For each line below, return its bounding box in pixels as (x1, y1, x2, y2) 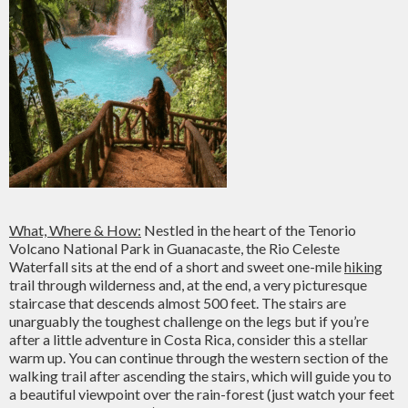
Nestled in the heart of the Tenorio (141, 221, 356, 239)
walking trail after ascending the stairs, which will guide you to (9, 367, 392, 384)
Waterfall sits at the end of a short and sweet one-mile (9, 258, 344, 275)
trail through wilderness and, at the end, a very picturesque (9, 276, 367, 293)
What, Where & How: (9, 221, 141, 239)
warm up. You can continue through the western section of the (9, 349, 388, 366)
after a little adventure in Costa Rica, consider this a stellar (9, 331, 368, 348)
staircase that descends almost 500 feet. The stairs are (9, 294, 346, 311)
